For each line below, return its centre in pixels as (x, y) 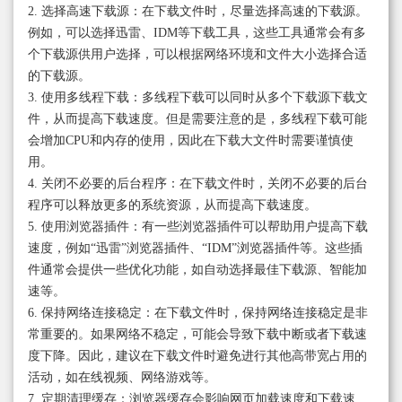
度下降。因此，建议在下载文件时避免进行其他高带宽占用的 (197, 356)
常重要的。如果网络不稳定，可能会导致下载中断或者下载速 (197, 335)
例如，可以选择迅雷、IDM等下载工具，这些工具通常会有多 (197, 33)
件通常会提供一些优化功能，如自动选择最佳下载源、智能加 (197, 270)
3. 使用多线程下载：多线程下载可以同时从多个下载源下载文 (198, 98)
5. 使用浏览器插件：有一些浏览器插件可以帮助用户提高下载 (198, 227)
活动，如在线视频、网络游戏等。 (122, 378)
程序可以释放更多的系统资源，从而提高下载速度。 (172, 205)
